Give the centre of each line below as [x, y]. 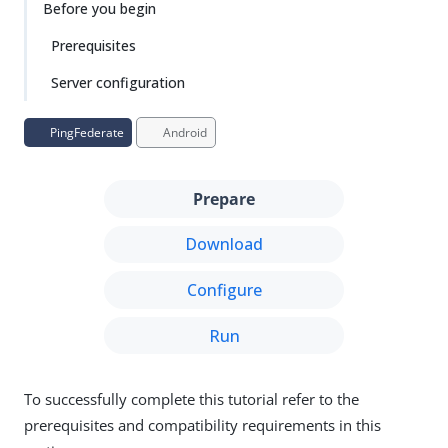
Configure [224, 289]
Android [183, 132]
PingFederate [85, 132]
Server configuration [118, 82]
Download [224, 244]
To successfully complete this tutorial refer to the [191, 399]
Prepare [224, 198]
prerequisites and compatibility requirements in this [202, 425]
